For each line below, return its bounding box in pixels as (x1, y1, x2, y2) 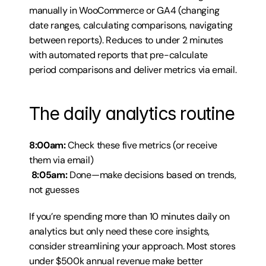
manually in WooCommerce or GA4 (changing (29, 4, 220, 17)
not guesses (29, 183, 80, 196)
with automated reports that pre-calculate (29, 49, 208, 61)
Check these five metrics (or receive (65, 139, 217, 151)
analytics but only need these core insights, (29, 225, 210, 237)
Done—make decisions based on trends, (67, 169, 236, 181)
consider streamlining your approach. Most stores (29, 240, 236, 252)
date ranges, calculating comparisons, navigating (29, 19, 233, 31)
